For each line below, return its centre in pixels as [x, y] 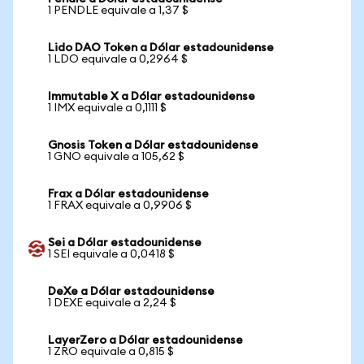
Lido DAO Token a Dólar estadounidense [161, 48]
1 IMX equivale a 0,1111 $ [107, 108]
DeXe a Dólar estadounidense [131, 292]
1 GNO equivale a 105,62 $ [116, 157]
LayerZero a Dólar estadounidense [145, 340]
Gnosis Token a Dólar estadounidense [153, 145]
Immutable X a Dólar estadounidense [152, 97]
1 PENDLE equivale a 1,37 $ [118, 11]
